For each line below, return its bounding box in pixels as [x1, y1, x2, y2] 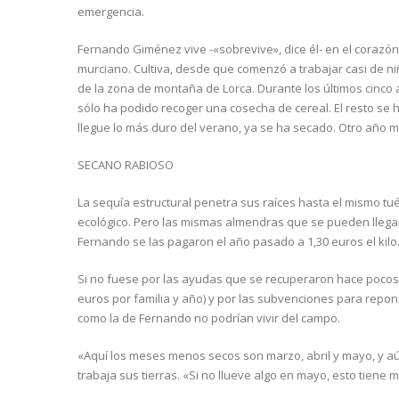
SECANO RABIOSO [77, 156, 174, 173]
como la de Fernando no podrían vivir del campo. [77, 309, 340, 326]
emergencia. [77, 3, 144, 20]
